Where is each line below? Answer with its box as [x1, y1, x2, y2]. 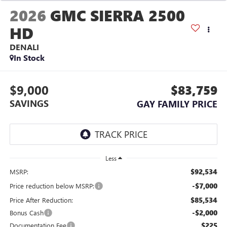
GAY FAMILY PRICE [137, 97, 218, 110]
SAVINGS [9, 97, 49, 109]
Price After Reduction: [9, 195, 73, 204]
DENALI [9, 42, 39, 53]
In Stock [13, 52, 45, 63]
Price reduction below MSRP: [9, 181, 94, 190]
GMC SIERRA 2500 [50, 5, 185, 26]
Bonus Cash [9, 208, 44, 217]
